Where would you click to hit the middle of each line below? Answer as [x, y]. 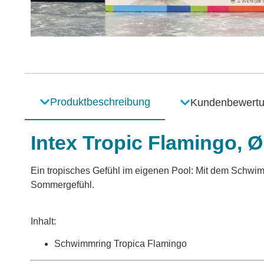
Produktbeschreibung [100, 102]
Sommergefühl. [62, 184]
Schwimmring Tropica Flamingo [121, 244]
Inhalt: [43, 222]
